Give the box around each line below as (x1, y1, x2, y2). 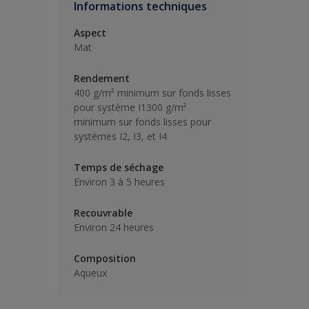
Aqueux (74, 266, 107, 279)
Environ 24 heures (74, 221, 154, 234)
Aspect (74, 26, 106, 39)
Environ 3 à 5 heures (74, 175, 165, 188)
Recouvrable (74, 206, 132, 219)
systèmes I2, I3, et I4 (74, 130, 167, 143)
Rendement (74, 72, 130, 85)
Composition (74, 252, 136, 265)
